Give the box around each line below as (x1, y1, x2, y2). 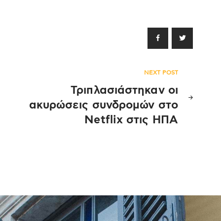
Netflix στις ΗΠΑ (84, 114, 178, 126)
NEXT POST (144, 69, 178, 75)
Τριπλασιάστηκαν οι (71, 84, 178, 96)
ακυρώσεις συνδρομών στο (29, 99, 178, 111)
